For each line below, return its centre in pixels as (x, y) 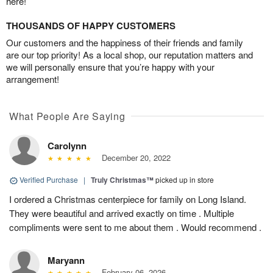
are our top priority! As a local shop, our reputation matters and (129, 55)
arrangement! (33, 79)
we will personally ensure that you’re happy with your (110, 67)
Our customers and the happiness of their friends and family (125, 43)
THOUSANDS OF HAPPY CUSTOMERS (91, 26)
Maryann (66, 261)
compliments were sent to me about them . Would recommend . (135, 227)
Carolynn (67, 146)
